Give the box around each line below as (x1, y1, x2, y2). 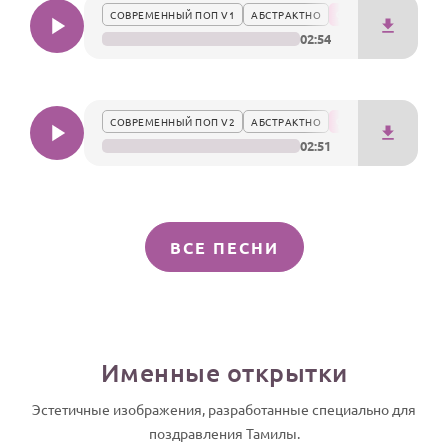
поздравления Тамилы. (148, 424, 300, 442)
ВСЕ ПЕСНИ (169, 237, 279, 258)
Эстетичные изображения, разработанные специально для (32, 400, 416, 418)
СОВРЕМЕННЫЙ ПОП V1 (110, 7, 235, 22)
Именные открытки (100, 356, 348, 388)
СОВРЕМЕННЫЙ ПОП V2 (110, 114, 235, 129)
